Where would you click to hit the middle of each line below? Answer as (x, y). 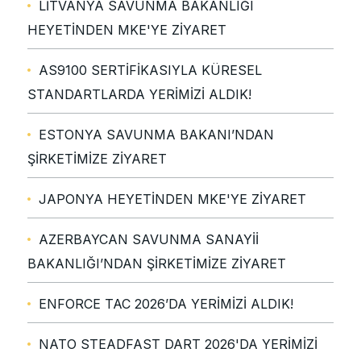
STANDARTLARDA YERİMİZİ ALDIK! (139, 95)
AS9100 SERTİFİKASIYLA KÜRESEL (150, 71)
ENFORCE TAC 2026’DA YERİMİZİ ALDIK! (166, 304)
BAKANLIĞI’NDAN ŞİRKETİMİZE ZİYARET (157, 264)
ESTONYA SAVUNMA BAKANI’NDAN (156, 135)
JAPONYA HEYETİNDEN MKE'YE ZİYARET (172, 199)
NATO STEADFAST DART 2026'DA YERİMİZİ (178, 344)
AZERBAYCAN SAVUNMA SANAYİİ (149, 240)
